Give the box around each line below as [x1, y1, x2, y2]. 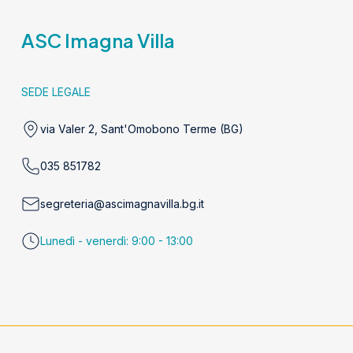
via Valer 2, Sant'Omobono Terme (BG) [39, 121, 243, 136]
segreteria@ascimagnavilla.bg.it [39, 196, 204, 210]
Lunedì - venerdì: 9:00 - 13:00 [39, 234, 193, 248]
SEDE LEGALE [20, 85, 91, 99]
